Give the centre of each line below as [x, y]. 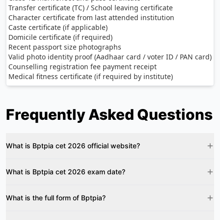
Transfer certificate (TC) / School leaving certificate [91, 8]
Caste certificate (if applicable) [58, 27]
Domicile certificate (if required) [60, 37]
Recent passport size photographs [65, 47]
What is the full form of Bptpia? [56, 198]
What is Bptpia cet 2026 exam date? [66, 172]
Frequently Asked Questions [109, 114]
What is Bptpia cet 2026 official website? [73, 146]
